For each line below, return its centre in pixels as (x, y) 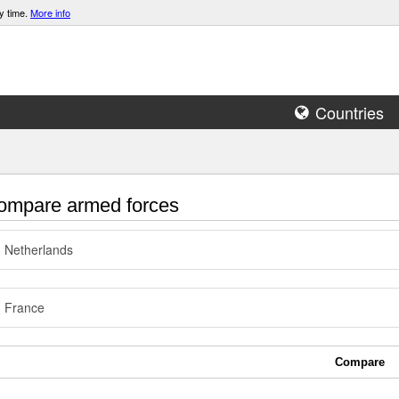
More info (50, 12)
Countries (350, 112)
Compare (360, 362)
